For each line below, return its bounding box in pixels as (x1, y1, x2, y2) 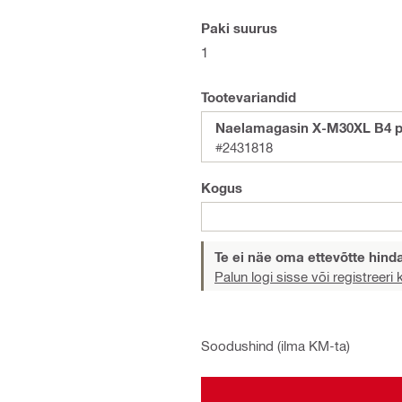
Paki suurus (201, 20, 277, 36)
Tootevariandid (201, 89, 296, 105)
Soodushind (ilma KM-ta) (201, 337, 350, 354)
